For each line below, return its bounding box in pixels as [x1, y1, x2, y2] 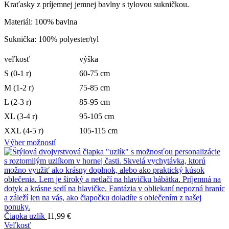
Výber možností [4, 138, 56, 147]
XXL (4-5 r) [4, 126, 43, 135]
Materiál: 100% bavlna [4, 17, 77, 27]
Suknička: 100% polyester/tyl [4, 35, 99, 44]
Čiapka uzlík [4, 212, 47, 221]
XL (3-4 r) [4, 112, 37, 121]
